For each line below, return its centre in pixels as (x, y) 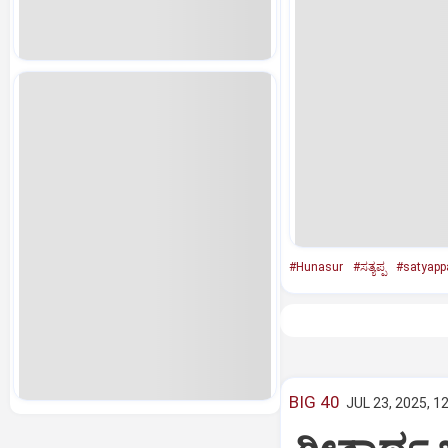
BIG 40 (314, 402)
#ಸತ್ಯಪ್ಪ (369, 267)
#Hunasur (315, 267)
